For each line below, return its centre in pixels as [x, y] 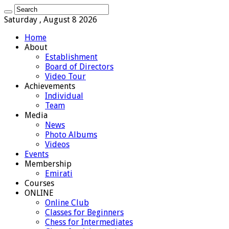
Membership [48, 164]
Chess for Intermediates [89, 222]
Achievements [50, 86]
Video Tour [65, 76]
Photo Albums [71, 135]
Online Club [67, 203]
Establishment [71, 57]
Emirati [59, 174]
